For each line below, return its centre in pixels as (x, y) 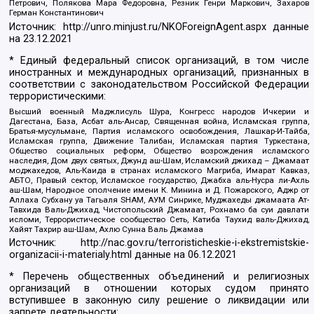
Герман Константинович (57, 13)
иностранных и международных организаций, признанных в (159, 73)
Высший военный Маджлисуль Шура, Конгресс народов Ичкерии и (159, 111)
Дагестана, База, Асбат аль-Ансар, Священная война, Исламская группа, (159, 121)
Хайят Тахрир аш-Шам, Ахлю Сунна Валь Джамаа (107, 229)
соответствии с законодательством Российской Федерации (159, 85)
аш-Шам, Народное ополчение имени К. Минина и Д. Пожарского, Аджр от (159, 190)
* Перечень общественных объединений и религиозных (159, 277)
